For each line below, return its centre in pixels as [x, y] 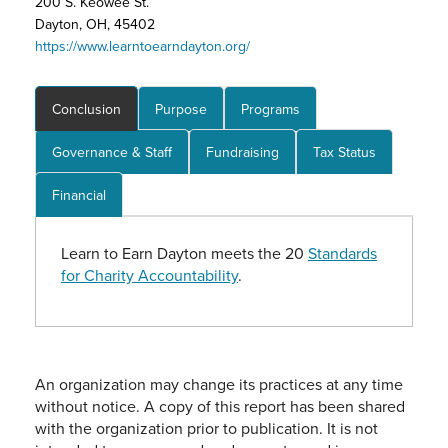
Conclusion [86, 109]
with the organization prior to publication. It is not [206, 428]
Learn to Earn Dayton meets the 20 [184, 253]
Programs [270, 109]
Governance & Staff [112, 152]
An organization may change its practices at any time [219, 384]
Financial [79, 195]
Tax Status [344, 152]
